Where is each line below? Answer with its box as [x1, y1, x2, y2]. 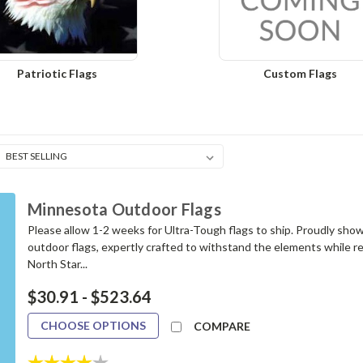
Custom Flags [263, 66, 337, 80]
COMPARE [194, 319, 251, 333]
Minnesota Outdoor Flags [28, 199, 221, 219]
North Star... [28, 257, 88, 271]
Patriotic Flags [16, 66, 97, 80]
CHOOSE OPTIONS [41, 318, 147, 332]
